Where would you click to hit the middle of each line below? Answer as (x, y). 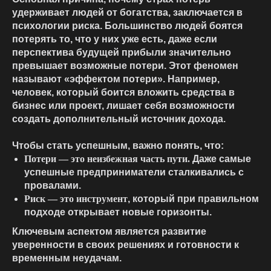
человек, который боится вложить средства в (123, 93)
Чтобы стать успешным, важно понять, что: (118, 146)
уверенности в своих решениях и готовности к (126, 245)
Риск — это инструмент (76, 199)
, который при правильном (193, 199)
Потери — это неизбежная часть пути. (107, 159)
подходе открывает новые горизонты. (118, 212)
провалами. (53, 186)
